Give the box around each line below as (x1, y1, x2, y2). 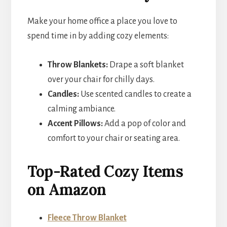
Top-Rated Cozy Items (27, 162, 183, 181)
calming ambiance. (47, 104, 116, 114)
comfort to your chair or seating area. (47, 134, 180, 143)
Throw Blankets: (47, 60, 108, 70)
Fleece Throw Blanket (47, 213, 127, 223)
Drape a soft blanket (107, 60, 184, 70)
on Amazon (27, 180, 106, 200)
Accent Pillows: (47, 119, 103, 129)
